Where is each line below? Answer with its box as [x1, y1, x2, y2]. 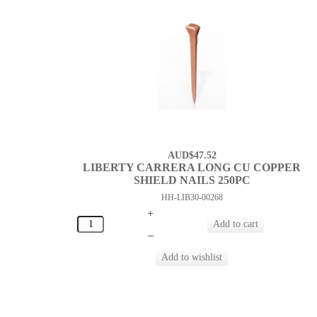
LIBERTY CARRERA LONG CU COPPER [83, 161, 301, 174]
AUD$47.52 [167, 150, 217, 161]
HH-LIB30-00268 [161, 192, 223, 203]
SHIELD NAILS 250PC [133, 174, 250, 187]
